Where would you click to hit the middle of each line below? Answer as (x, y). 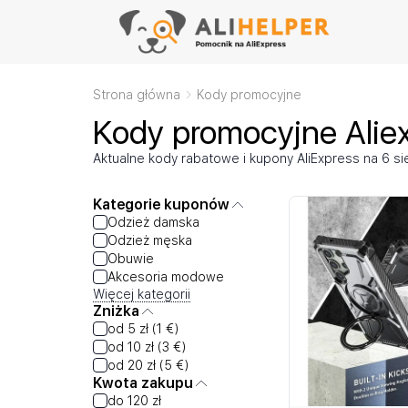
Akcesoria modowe (166, 277)
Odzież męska (150, 240)
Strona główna (137, 95)
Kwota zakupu (143, 383)
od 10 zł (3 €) (147, 347)
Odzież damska (153, 222)
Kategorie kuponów (161, 204)
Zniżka (116, 311)
